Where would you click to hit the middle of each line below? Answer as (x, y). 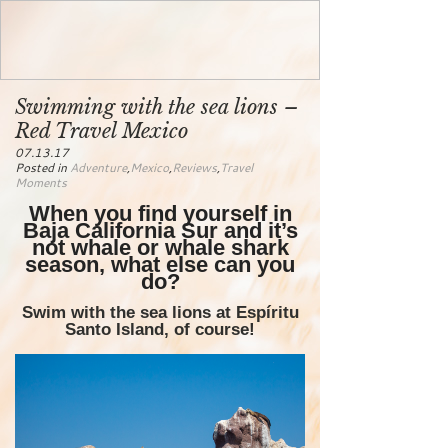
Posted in (42, 168)
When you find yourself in (160, 214)
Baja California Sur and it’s (160, 231)
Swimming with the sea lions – (157, 107)
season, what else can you (160, 265)
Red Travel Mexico (101, 131)
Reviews (194, 168)
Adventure (98, 168)
